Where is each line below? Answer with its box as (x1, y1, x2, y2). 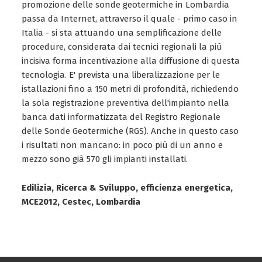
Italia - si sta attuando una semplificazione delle (22, 27, 222, 38)
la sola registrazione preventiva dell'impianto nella (22, 98, 230, 108)
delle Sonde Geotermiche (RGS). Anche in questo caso (22, 126, 239, 136)
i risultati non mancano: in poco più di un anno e (22, 140, 223, 150)
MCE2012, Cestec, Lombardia (22, 196, 141, 207)
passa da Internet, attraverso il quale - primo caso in (22, 13, 238, 24)
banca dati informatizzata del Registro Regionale (22, 112, 221, 122)
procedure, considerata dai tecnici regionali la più (22, 42, 223, 52)
